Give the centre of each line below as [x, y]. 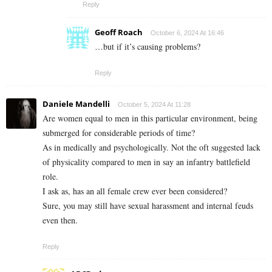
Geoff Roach [119, 32]
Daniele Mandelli [76, 104]
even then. [60, 220]
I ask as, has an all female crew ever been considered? [135, 191]
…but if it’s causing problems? [148, 47]
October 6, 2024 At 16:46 [187, 33]
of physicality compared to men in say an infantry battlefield [146, 162]
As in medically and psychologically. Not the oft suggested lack [151, 148]
